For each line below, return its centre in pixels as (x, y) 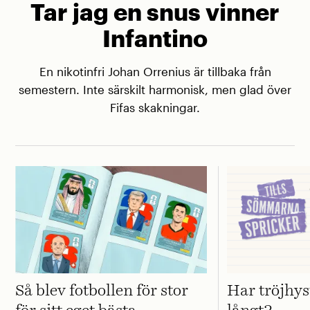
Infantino (155, 38)
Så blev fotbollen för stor (102, 291)
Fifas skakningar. (155, 107)
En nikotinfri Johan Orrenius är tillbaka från (155, 71)
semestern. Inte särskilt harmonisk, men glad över (155, 89)
